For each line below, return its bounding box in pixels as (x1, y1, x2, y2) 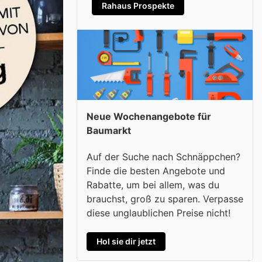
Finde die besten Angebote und (87, 164, 225, 177)
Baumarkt (87, 125, 131, 136)
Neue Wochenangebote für (87, 111, 211, 122)
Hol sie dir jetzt (96, 236, 156, 246)
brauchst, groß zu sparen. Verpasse (87, 192, 243, 205)
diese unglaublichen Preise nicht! (87, 206, 230, 219)
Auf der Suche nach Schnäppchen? (87, 150, 240, 163)
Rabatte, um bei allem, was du (87, 178, 219, 191)
